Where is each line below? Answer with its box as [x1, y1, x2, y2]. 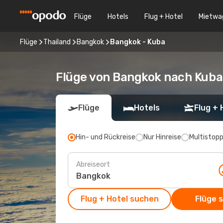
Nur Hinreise [143, 133, 181, 141]
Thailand [43, 37, 71, 46]
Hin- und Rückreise [76, 133, 135, 141]
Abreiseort [76, 160, 110, 169]
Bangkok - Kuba [110, 37, 165, 46]
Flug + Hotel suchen [80, 194, 159, 204]
